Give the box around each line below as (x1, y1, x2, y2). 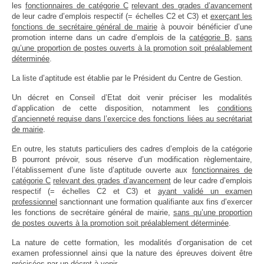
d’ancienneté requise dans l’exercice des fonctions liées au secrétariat (12, 114, 252, 123)
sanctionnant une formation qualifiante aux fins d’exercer (57, 197, 252, 206)
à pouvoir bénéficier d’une (157, 22, 253, 31)
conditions (217, 103, 252, 113)
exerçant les (210, 11, 252, 21)
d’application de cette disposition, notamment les (12, 103, 217, 113)
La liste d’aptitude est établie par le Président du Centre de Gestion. (12, 73, 243, 82)
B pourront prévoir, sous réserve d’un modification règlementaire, (12, 154, 252, 164)
